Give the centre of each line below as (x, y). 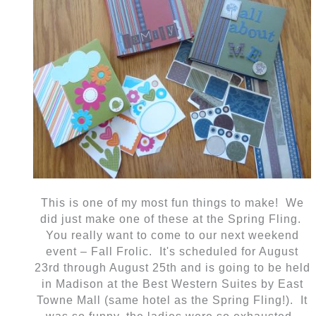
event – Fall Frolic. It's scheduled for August (172, 252)
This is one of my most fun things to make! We (172, 203)
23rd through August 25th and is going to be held (172, 268)
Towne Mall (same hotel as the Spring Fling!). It (172, 300)
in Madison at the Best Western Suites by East (172, 284)
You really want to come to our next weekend (172, 236)
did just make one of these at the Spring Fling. (172, 219)
